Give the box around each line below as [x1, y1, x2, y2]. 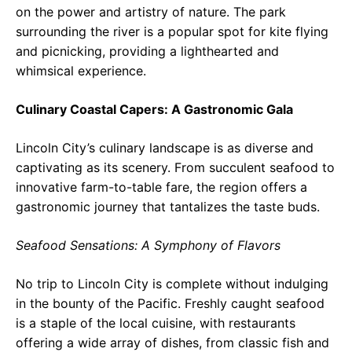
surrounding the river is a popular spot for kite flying [16, 23, 328, 39]
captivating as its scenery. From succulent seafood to [16, 159, 335, 175]
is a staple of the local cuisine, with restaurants [16, 314, 295, 331]
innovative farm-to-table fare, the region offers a [16, 178, 307, 195]
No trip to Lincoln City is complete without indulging [16, 275, 328, 291]
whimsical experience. [16, 62, 146, 79]
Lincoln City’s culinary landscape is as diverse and [16, 139, 313, 156]
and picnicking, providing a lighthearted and [16, 42, 279, 59]
